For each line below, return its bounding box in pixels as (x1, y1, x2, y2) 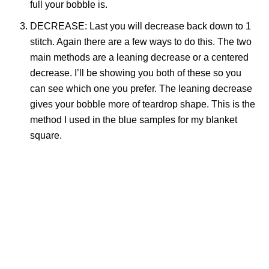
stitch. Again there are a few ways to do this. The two (30, 37, 252, 47)
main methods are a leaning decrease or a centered (30, 52, 249, 62)
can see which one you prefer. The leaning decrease (30, 83, 252, 94)
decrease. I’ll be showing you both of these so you (30, 68, 241, 78)
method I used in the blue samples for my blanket (30, 115, 237, 125)
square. (30, 130, 62, 141)
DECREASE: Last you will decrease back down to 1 (30, 21, 251, 31)
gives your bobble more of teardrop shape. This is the (30, 99, 255, 109)
